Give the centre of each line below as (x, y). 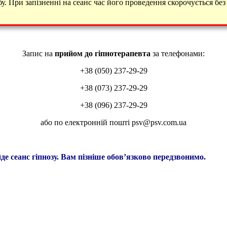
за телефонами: (178, 54)
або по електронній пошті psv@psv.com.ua (113, 123)
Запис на (39, 54)
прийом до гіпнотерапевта (103, 54)
